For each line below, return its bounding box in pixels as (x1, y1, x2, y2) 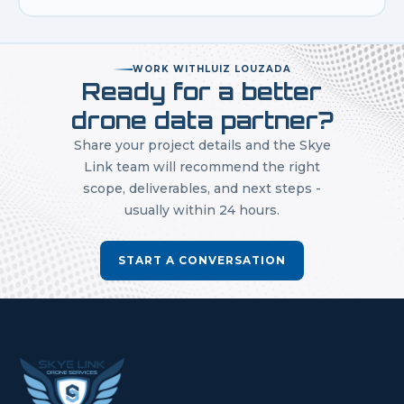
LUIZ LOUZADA (205, 62, 291, 75)
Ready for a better (82, 76, 322, 106)
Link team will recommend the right (84, 158, 320, 175)
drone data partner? (70, 105, 334, 134)
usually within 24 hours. (124, 201, 280, 218)
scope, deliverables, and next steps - (83, 179, 321, 197)
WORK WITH (133, 62, 205, 75)
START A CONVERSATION (118, 252, 286, 267)
